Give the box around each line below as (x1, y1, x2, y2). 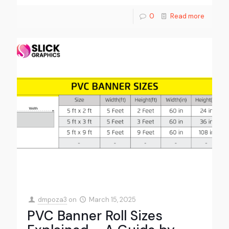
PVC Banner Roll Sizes (27, 207, 163, 224)
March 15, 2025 (89, 195, 136, 204)
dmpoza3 (38, 195, 67, 204)
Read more (170, 11, 204, 20)
